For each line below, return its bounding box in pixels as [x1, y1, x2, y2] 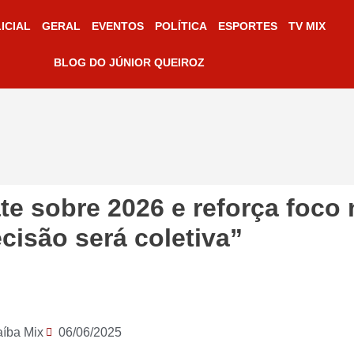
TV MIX [288, 20, 326, 32]
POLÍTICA [154, 20, 207, 32]
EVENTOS [91, 20, 144, 32]
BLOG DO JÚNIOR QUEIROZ [54, 56, 205, 69]
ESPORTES [217, 20, 277, 32]
